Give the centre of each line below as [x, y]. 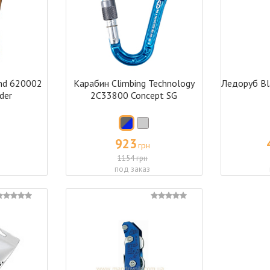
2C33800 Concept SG [134, 95]
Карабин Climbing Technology [134, 83]
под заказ [133, 169]
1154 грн [132, 158]
